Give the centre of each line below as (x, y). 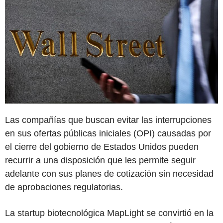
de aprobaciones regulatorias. (64, 187)
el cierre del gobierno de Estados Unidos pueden (102, 147)
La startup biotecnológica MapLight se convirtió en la (109, 213)
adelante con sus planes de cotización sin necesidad (109, 173)
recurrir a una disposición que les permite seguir (100, 160)
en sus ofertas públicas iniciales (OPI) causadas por (108, 133)
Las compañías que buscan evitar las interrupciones (108, 120)
